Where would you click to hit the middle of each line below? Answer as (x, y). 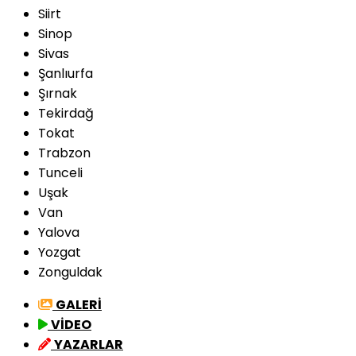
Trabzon (64, 153)
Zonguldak (70, 272)
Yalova (59, 232)
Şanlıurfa (66, 74)
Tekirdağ (66, 113)
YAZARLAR (89, 344)
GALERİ (79, 305)
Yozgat (60, 252)
